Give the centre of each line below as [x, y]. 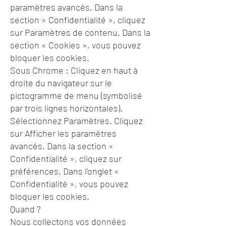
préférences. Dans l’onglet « [65, 171]
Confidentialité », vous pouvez [69, 184]
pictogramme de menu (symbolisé [76, 95]
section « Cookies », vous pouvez [75, 45]
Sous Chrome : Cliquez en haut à [74, 70]
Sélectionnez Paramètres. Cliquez [76, 121]
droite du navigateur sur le [61, 83]
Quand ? [25, 209]
